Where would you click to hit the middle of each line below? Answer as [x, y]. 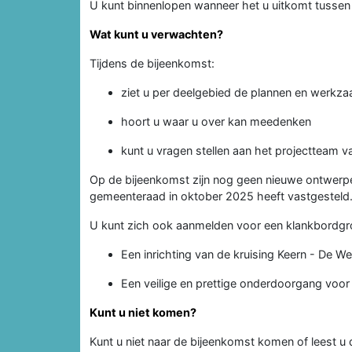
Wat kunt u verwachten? [156, 34]
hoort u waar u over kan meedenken [216, 121]
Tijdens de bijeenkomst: [152, 63]
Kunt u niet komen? [143, 312]
